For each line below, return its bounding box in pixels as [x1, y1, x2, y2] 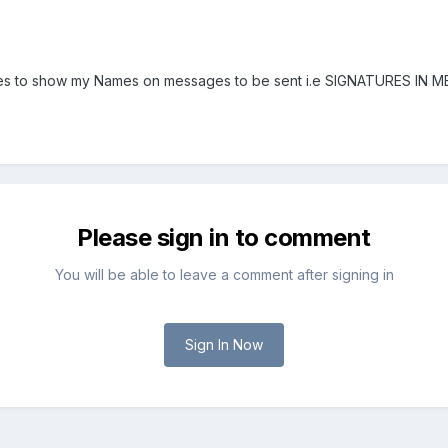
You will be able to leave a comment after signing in [54, 266, 394, 284]
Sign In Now [185, 336, 263, 354]
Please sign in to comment [77, 223, 371, 253]
